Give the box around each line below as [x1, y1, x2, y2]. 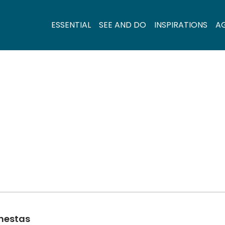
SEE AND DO [99, 19, 146, 31]
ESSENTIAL [51, 19, 91, 31]
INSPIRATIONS [154, 19, 207, 31]
